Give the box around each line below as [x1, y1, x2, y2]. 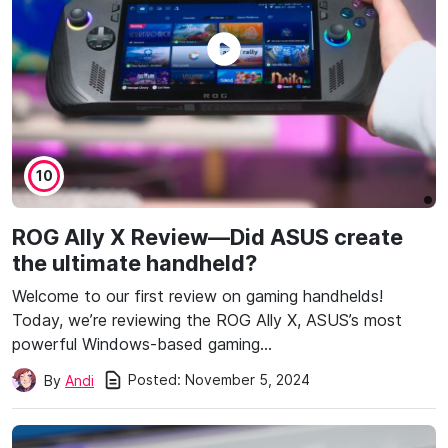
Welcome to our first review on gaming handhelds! [12, 285, 383, 306]
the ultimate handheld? [12, 249, 257, 276]
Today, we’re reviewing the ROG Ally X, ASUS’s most [12, 309, 402, 330]
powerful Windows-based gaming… [12, 333, 272, 354]
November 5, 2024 [185, 371, 310, 389]
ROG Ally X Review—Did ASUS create [12, 223, 403, 250]
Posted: [128, 371, 181, 389]
